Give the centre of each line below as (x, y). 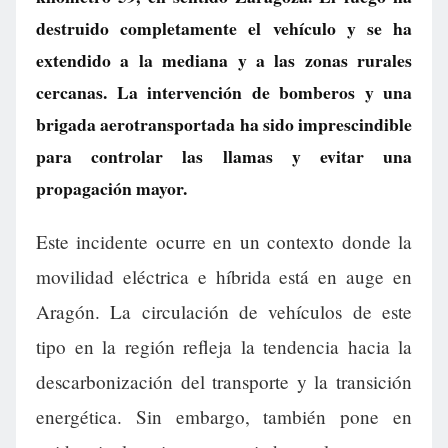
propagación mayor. (111, 188)
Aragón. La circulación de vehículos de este (224, 312)
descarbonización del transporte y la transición (224, 382)
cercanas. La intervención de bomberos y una (224, 92)
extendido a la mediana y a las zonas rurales (224, 60)
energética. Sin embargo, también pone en (224, 417)
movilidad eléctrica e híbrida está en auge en (224, 277)
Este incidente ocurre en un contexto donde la (224, 242)
